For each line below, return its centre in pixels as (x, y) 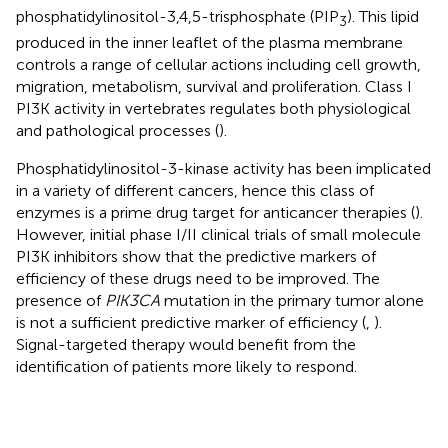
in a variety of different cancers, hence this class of (195, 190)
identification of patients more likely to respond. (186, 366)
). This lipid (383, 16)
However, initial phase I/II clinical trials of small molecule (218, 234)
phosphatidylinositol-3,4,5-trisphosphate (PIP (177, 16)
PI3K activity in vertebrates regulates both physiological (213, 108)
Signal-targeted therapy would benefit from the (186, 344)
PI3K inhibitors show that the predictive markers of (196, 256)
